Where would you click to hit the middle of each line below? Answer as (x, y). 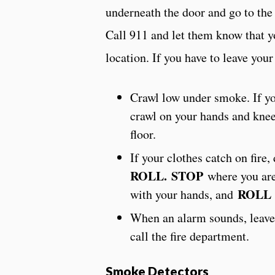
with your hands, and (184, 195)
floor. (143, 134)
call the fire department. (190, 236)
